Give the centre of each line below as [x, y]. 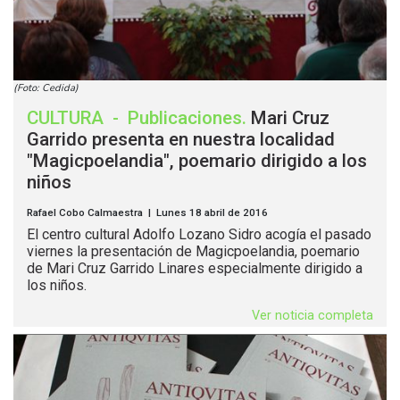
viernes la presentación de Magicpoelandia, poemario [193, 252]
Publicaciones [185, 118]
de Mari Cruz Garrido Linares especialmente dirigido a [195, 269]
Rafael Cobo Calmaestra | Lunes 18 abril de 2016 [147, 213]
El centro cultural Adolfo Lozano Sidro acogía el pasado [199, 235]
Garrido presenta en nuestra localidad [181, 140]
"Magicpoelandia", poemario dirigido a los [197, 161]
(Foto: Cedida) [46, 88]
